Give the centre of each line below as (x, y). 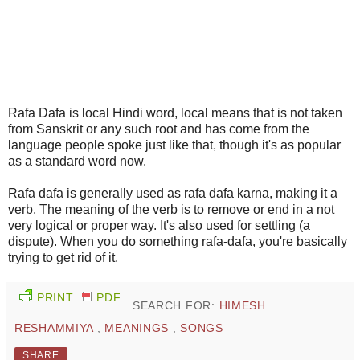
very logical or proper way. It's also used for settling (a (159, 226)
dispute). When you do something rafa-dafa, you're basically (178, 242)
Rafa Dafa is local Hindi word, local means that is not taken (175, 113)
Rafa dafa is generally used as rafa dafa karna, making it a (173, 194)
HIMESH (242, 306)
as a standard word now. (77, 162)
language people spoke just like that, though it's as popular (174, 145)
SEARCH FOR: (176, 306)
